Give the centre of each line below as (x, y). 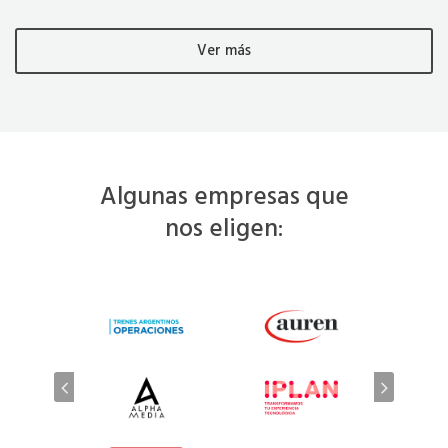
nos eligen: (224, 229)
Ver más (224, 50)
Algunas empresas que (224, 197)
